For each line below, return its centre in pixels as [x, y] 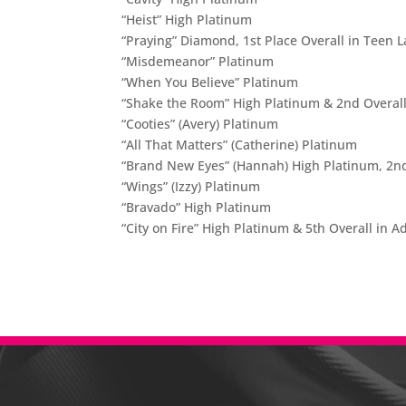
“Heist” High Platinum [187, 19]
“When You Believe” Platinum [210, 82]
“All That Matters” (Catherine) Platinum [240, 144]
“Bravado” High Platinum [197, 207]
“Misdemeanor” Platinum [198, 61]
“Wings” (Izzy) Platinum [191, 186]
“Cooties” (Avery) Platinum [200, 123]
